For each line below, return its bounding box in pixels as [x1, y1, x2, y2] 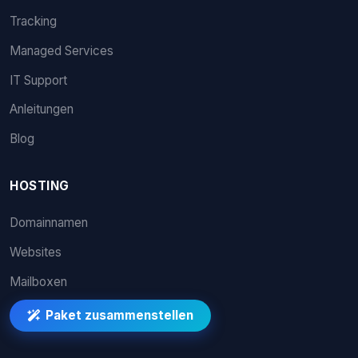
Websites [10, 244, 62, 260]
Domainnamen [10, 215, 88, 231]
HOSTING [10, 178, 70, 194]
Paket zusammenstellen [45, 307, 193, 323]
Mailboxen [10, 273, 67, 289]
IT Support [10, 72, 67, 88]
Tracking [10, 14, 57, 30]
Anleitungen [10, 101, 74, 117]
